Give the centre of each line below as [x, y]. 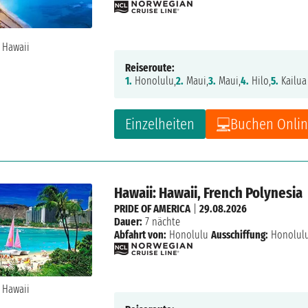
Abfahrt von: [141, 235]
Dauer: [129, 222]
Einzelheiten [160, 124]
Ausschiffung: [240, 235]
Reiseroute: [150, 68]
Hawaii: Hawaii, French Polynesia [209, 193]
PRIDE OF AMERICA [153, 209]
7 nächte [162, 222]
